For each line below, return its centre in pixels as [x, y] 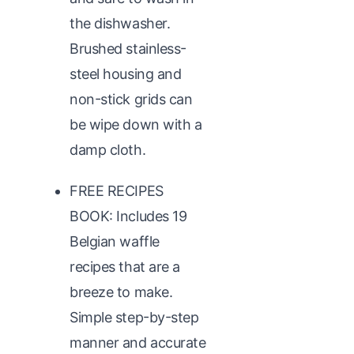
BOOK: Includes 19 [128, 216]
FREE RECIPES [117, 190]
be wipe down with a [136, 124]
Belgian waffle [115, 241]
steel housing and [126, 73]
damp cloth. [108, 149]
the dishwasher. [120, 23]
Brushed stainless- [128, 48]
